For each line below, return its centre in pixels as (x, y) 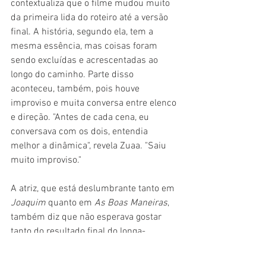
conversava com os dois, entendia (80, 132)
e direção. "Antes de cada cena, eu (81, 118)
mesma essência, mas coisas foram (85, 47)
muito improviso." (46, 161)
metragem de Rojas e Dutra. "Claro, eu (89, 246)
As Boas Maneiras (131, 203)
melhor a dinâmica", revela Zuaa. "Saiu (90, 146)
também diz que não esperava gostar (87, 218)
